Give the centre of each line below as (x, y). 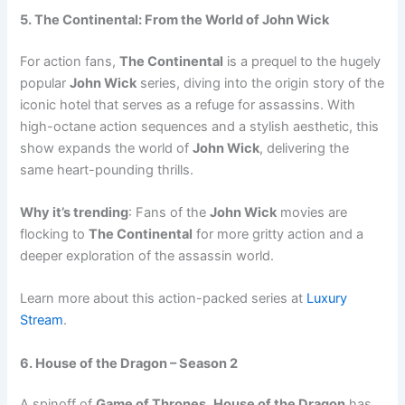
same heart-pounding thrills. (107, 170)
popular (45, 83)
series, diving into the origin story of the (261, 83)
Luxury (327, 299)
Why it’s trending (75, 212)
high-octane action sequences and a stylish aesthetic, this (200, 126)
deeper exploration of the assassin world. (147, 255)
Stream (42, 320)
